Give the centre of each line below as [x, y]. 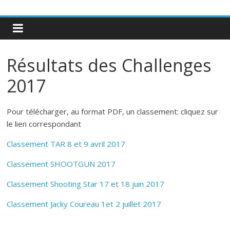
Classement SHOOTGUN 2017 [61, 164]
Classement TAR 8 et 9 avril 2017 [66, 144]
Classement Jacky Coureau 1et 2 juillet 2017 [84, 204]
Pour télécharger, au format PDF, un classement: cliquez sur [113, 111]
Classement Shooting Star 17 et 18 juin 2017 [86, 184]
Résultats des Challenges [109, 65]
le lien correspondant [44, 124]
